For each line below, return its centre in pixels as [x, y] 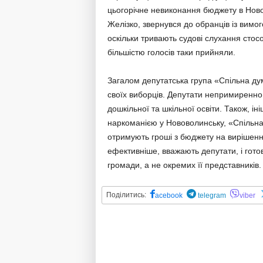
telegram [211, 195]
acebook [168, 195]
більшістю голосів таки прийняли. [171, 52]
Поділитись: [126, 195]
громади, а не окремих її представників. [184, 165]
